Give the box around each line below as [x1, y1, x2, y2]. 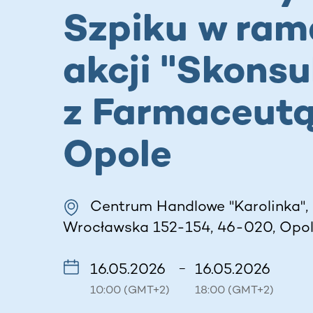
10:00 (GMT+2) [90, 282, 170, 296]
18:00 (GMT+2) [195, 282, 274, 296]
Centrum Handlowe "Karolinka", [90, 196, 308, 214]
